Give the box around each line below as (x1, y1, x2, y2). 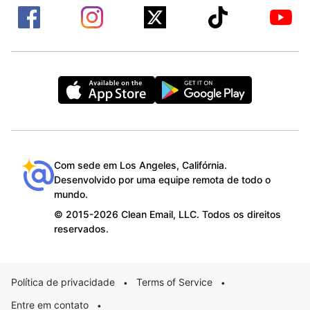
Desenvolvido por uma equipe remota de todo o (54, 173, 271, 185)
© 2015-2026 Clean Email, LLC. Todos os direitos (54, 208, 281, 220)
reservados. (54, 222, 109, 235)
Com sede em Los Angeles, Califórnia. (54, 158, 227, 171)
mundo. (54, 188, 88, 200)
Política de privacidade (11, 275, 115, 288)
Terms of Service (136, 275, 212, 288)
